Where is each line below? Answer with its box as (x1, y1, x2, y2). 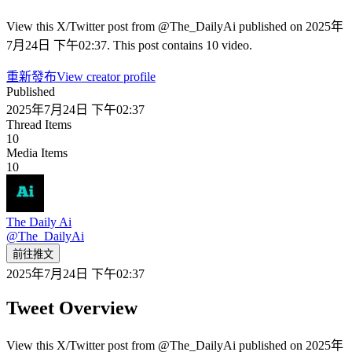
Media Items (6, 145, 68, 159)
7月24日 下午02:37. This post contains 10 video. (6, 38, 252, 52)
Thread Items (6, 117, 71, 131)
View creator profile (57, 69, 156, 83)
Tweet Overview (6, 297, 137, 318)
